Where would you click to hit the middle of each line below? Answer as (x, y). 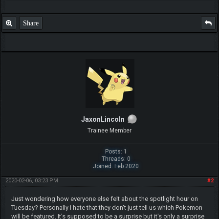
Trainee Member (109, 130)
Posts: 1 (116, 151)
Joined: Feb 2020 (116, 166)
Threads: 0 (116, 159)
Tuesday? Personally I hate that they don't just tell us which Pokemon (107, 207)
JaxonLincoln (103, 119)
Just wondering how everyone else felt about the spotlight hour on (104, 198)
